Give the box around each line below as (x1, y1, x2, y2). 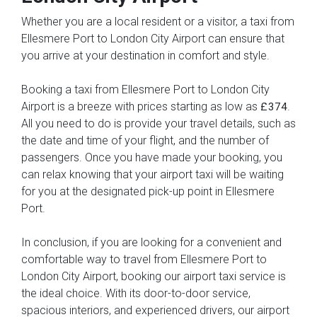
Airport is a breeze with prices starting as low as (21, 99, 260, 113)
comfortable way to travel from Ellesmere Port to (21, 252, 267, 266)
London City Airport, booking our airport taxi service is (21, 269, 286, 283)
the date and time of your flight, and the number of (21, 133, 269, 147)
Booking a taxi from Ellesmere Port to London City (21, 82, 270, 96)
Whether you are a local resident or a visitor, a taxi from (21, 14, 294, 28)
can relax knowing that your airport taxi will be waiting (21, 167, 284, 181)
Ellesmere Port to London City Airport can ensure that (21, 31, 284, 45)
